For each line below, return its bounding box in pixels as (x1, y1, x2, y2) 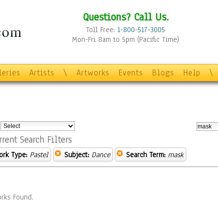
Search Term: (126, 150, 165, 160)
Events (118, 67, 143, 78)
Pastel (30, 150, 48, 160)
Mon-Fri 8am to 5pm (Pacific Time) (72, 35, 179, 44)
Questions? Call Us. (82, 10, 169, 24)
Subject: (64, 150, 89, 160)
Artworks (76, 67, 109, 78)
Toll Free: (86, 25, 117, 35)
